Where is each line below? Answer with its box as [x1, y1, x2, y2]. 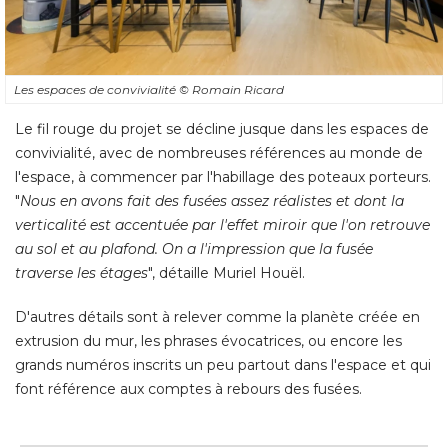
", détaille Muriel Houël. [148, 263, 305, 282]
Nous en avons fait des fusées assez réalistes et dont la [20, 191, 404, 210]
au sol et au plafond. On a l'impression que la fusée [15, 239, 373, 258]
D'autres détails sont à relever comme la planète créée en [15, 307, 420, 326]
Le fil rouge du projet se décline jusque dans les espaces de [15, 119, 429, 138]
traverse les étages [15, 263, 148, 282]
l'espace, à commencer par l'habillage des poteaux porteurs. [15, 167, 431, 186]
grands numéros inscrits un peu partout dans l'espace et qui [15, 355, 431, 374]
